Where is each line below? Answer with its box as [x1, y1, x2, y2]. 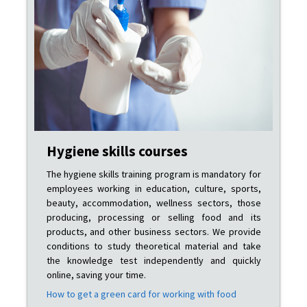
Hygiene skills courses [46, 142, 188, 161]
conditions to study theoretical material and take [46, 239, 261, 252]
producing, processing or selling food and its [46, 210, 261, 223]
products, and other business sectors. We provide [46, 225, 261, 238]
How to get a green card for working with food [46, 287, 236, 300]
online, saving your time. [46, 268, 146, 281]
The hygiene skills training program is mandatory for [46, 167, 261, 180]
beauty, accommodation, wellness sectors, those [46, 196, 261, 209]
